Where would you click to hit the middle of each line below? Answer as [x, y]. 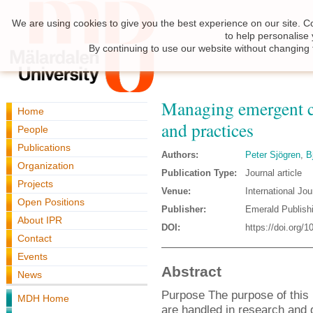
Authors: [180, 155]
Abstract [191, 272]
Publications [44, 147]
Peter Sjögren [273, 155]
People [33, 129]
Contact [35, 238]
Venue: [176, 191]
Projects [35, 184]
